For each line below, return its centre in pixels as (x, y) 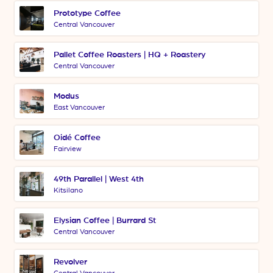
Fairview (68, 149)
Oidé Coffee (77, 138)
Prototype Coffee (87, 13)
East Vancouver (79, 107)
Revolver (70, 262)
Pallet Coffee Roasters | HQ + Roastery (129, 55)
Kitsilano (68, 190)
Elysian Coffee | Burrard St (105, 221)
